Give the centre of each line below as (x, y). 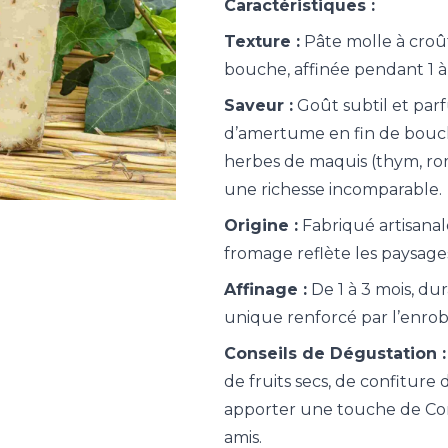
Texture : (262, 41)
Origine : (261, 225)
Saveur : (258, 105)
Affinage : (265, 289)
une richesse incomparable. (333, 189)
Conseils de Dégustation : (335, 353)
